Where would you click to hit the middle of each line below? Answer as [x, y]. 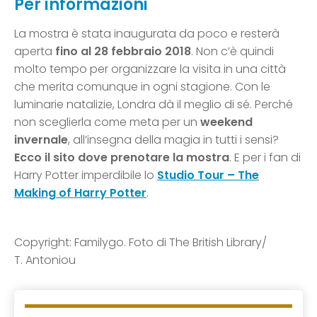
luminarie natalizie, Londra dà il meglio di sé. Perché [154, 104]
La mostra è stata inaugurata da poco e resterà [147, 33]
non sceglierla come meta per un [107, 122]
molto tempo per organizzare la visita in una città [150, 69]
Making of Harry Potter [80, 192]
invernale [41, 139]
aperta [35, 51]
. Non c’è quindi [232, 51]
